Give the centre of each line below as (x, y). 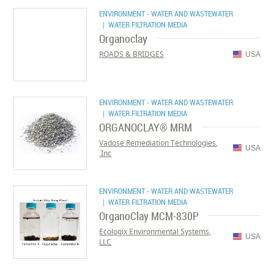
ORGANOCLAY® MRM (146, 127)
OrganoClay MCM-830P (149, 216)
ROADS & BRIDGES (132, 54)
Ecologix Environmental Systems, (155, 231)
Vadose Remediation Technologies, (159, 143)
